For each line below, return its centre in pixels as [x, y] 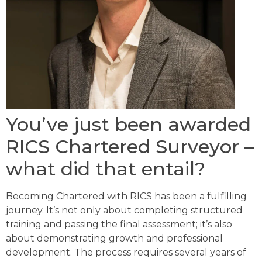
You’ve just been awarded [128, 124]
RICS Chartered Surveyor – [130, 146]
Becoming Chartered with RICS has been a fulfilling [126, 196]
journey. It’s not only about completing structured [124, 210]
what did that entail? [106, 168]
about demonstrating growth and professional [114, 238]
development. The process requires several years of [126, 252]
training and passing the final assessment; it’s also [119, 224]
